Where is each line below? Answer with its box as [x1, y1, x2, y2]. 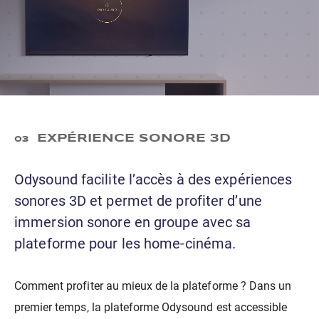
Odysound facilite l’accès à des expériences [14, 170, 293, 188]
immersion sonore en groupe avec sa [14, 213, 251, 231]
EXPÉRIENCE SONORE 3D [33, 133, 231, 145]
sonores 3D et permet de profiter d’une [14, 192, 262, 209]
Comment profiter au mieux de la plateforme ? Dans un [14, 278, 292, 293]
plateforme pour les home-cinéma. [14, 234, 236, 252]
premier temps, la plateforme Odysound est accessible [14, 300, 288, 314]
